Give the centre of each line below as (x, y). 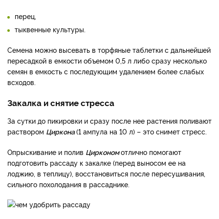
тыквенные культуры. (50, 29)
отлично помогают (151, 152)
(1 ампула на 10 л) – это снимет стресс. (142, 131)
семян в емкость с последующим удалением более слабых (106, 71)
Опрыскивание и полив (46, 152)
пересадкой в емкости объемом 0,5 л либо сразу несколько (107, 60)
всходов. (22, 82)
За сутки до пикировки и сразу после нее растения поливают (109, 120)
